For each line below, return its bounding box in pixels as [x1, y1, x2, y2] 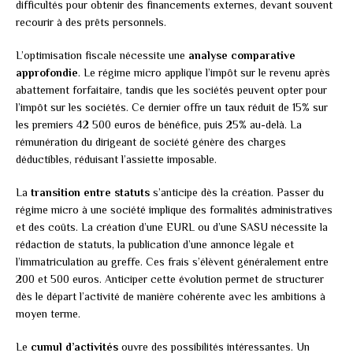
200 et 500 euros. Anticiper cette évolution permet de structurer [16, 273, 324, 286]
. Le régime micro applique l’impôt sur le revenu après [78, 66, 330, 80]
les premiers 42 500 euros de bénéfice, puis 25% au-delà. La [16, 118, 302, 132]
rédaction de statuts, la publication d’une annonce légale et [16, 238, 294, 251]
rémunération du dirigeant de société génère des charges [16, 136, 286, 149]
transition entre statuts [31, 186, 150, 199]
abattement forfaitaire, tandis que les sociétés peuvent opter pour [16, 84, 327, 97]
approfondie [16, 66, 78, 80]
